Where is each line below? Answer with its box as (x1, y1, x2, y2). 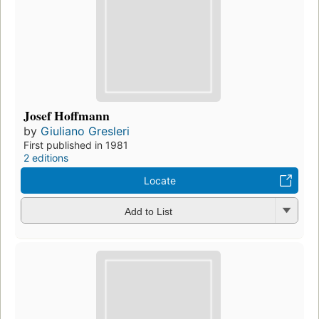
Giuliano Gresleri (41, 124, 130, 139)
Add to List (124, 205, 172, 217)
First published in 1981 (23, 139, 128, 152)
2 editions (23, 152, 68, 164)
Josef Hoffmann (23, 106, 110, 125)
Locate (143, 174, 176, 187)
